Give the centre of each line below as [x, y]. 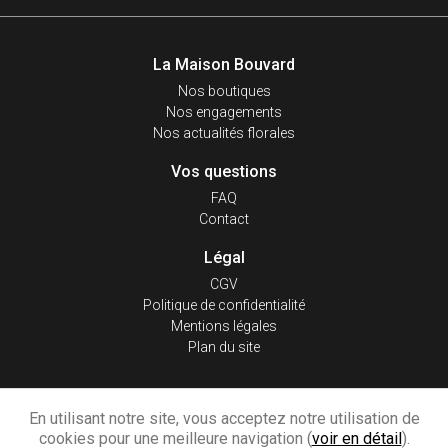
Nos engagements [224, 112]
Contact [224, 219]
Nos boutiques [224, 91]
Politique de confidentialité [224, 305]
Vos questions [224, 172]
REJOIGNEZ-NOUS [224, 404]
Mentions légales [224, 326]
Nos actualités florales [224, 133]
